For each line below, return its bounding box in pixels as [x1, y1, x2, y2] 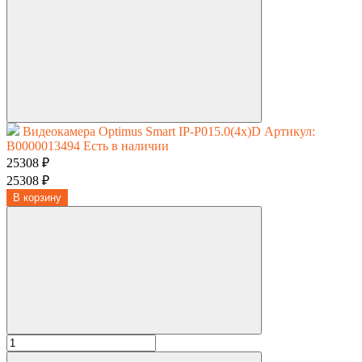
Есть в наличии [83, 138, 169, 153]
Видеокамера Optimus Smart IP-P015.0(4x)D [23, 124, 261, 138]
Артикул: [264, 124, 315, 138]
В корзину [13, 191, 61, 204]
